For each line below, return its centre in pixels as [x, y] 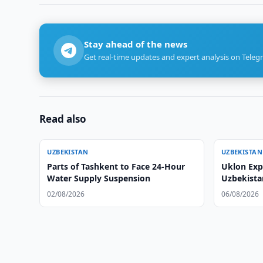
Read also [63, 119]
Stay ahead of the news [136, 44]
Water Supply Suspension [99, 178]
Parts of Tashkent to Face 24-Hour [116, 166]
